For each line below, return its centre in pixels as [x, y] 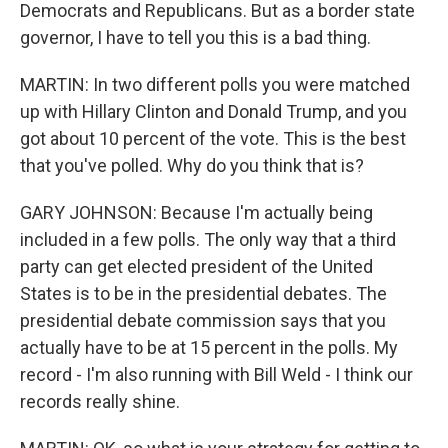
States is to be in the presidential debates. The [203, 293]
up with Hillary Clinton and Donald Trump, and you [213, 111]
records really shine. [100, 401]
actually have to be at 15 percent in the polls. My [209, 347]
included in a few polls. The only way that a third [208, 239]
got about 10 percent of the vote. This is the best [213, 138]
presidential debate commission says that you [203, 320]
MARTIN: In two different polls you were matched [215, 84]
